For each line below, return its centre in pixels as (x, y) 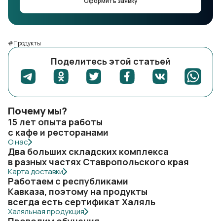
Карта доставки (36, 171)
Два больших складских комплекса (88, 151)
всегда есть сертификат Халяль (82, 202)
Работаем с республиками (68, 181)
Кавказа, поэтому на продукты (78, 191)
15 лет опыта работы (55, 122)
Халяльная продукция (46, 211)
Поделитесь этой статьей (110, 61)
